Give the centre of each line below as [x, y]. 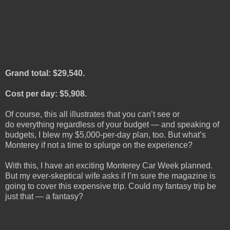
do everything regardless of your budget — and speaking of [112, 125]
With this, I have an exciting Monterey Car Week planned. [109, 166]
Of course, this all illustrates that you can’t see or [92, 114]
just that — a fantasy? [44, 197]
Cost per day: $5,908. [46, 94]
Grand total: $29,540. [45, 73]
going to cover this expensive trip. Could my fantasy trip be [111, 186]
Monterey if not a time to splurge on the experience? [99, 145]
